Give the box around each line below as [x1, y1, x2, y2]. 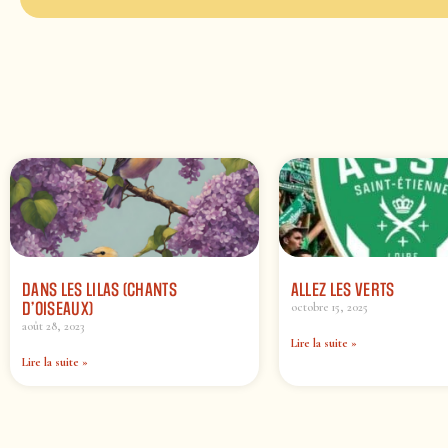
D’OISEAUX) [22, 298, 94, 321]
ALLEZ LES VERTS [290, 279, 395, 302]
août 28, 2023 [22, 319, 84, 334]
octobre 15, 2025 [290, 300, 368, 315]
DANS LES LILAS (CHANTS [22, 279, 178, 302]
